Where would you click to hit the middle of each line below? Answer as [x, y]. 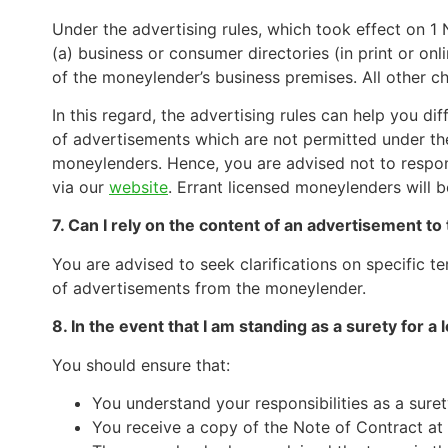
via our [80, 187]
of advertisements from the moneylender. [209, 287]
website [138, 187]
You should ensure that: [141, 364]
